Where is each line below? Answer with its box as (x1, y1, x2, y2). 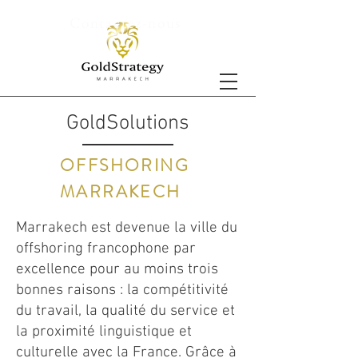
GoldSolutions (66, 111, 189, 136)
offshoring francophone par (16, 240, 196, 258)
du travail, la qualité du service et (16, 302, 235, 320)
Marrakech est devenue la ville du (16, 219, 237, 237)
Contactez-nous (69, 13, 187, 33)
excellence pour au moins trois (16, 261, 218, 279)
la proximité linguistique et (16, 323, 192, 341)
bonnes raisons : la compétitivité (16, 281, 229, 300)
